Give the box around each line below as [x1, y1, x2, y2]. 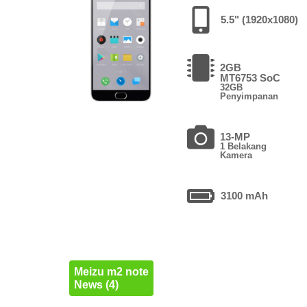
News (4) [73, 278, 119, 291]
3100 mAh [221, 189, 269, 201]
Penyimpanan [219, 90, 278, 101]
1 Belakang [220, 140, 267, 151]
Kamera [220, 149, 253, 160]
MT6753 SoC [219, 71, 280, 84]
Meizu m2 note [73, 265, 149, 278]
